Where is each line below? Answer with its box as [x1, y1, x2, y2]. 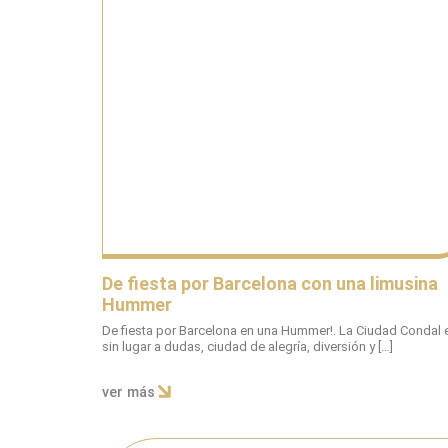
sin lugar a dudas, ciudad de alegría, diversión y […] [102, 339, 393, 355]
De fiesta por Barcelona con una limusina [102, 273, 438, 295]
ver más [102, 383, 155, 401]
